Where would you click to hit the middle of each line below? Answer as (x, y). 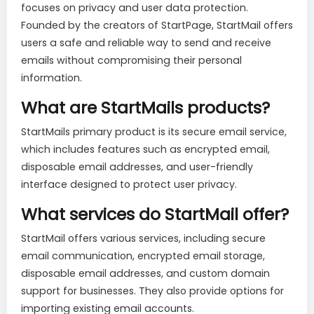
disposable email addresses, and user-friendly (137, 167)
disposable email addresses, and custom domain (145, 274)
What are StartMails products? (145, 108)
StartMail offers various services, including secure (143, 239)
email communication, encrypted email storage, (143, 256)
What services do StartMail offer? (155, 214)
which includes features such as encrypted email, (145, 150)
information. (52, 78)
